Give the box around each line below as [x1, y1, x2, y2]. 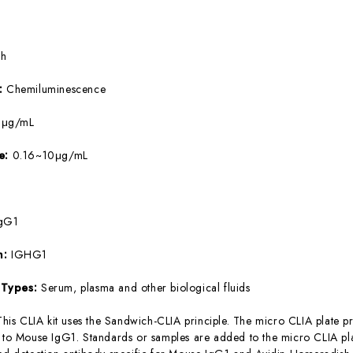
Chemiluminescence [6, 80, 106, 97]
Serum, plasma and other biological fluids [40, 279, 251, 295]
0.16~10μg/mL [12, 147, 88, 163]
